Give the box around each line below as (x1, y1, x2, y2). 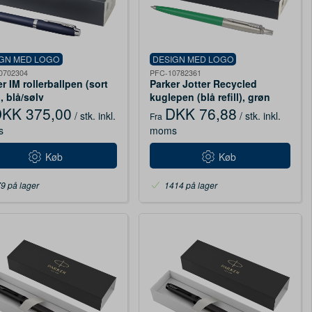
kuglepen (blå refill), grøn (149, 89, 270, 104)
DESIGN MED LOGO (152, 52, 234, 65)
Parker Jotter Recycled (149, 76, 257, 91)
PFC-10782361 (149, 67, 201, 78)
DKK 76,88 (164, 102, 237, 124)
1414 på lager (164, 178, 217, 191)
